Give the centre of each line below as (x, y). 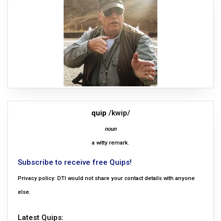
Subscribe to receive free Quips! (75, 163)
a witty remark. (110, 143)
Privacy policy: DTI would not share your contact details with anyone (106, 179)
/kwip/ (118, 113)
